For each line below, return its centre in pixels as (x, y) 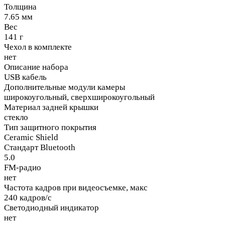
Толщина (20, 7)
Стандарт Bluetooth (40, 148)
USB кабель (25, 77)
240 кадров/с (28, 198)
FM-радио (23, 168)
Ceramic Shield (31, 138)
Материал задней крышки (51, 107)
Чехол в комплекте (38, 47)
